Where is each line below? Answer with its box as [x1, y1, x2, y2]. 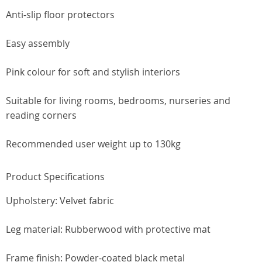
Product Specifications [6, 170, 105, 183]
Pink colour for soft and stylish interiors [6, 65, 180, 78]
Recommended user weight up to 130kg [6, 137, 181, 150]
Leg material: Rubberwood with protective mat [6, 223, 211, 236]
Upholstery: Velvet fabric [6, 194, 114, 207]
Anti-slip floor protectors [6, 8, 115, 21]
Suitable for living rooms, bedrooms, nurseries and [6, 94, 230, 107]
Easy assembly [6, 37, 70, 50]
